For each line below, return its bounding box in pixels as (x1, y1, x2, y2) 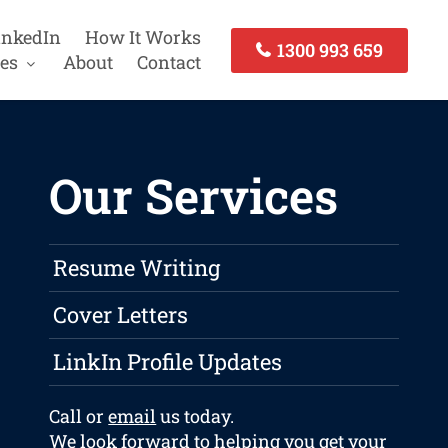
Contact (136, 50, 201, 74)
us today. (156, 404, 235, 429)
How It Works (84, 25, 201, 49)
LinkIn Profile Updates (53, 347, 283, 377)
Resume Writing (53, 253, 221, 283)
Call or (49, 404, 109, 429)
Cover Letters (53, 300, 189, 330)
